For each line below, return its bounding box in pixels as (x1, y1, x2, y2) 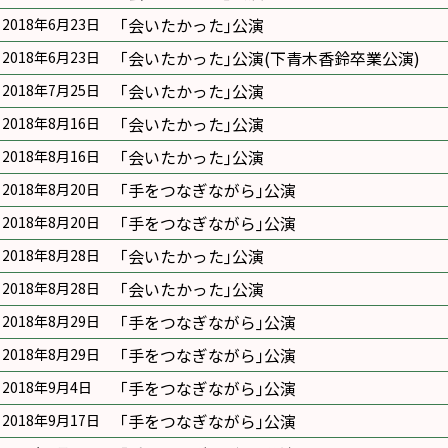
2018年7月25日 (2, 80, 100, 100)
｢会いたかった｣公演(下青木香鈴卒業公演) (120, 46, 420, 70)
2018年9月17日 (2, 410, 100, 430)
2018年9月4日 (2, 377, 92, 397)
